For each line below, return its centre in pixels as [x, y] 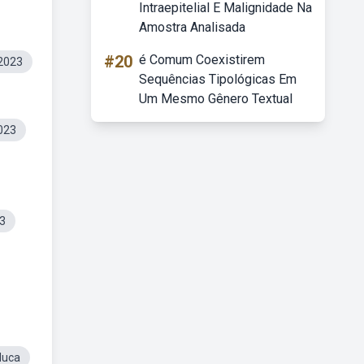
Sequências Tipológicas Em [218, 79]
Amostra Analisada [192, 27]
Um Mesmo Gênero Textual [216, 99]
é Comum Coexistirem [202, 60]
